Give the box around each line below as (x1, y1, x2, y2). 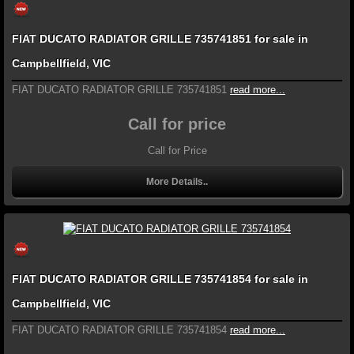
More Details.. (146, 176, 208, 188)
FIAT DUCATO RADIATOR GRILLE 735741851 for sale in (12, 32, 308, 46)
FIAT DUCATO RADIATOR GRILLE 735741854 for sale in (12, 272, 308, 285)
